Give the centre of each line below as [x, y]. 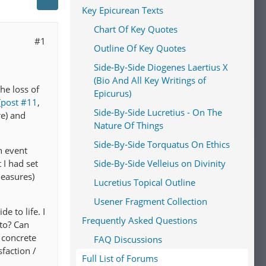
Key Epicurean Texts [123, 10]
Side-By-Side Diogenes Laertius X [161, 67]
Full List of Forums [120, 258]
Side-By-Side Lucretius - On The [158, 112]
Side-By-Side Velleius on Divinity [160, 163]
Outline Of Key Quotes [140, 48]
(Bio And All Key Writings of [150, 80]
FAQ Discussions [128, 239]
